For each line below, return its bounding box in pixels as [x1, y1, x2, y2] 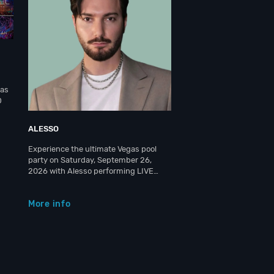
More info [28, 198, 71, 209]
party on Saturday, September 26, [28, 155, 152, 165]
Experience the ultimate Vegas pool [28, 144, 157, 154]
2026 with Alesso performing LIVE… [28, 166, 158, 176]
